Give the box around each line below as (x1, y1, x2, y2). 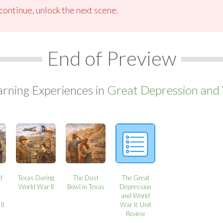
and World (121, 191, 150, 200)
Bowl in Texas (67, 182, 105, 191)
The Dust (73, 173, 99, 182)
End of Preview (47, 46, 176, 70)
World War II (18, 182, 54, 191)
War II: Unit (119, 200, 151, 209)
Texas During (17, 173, 54, 182)
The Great (121, 173, 149, 182)
